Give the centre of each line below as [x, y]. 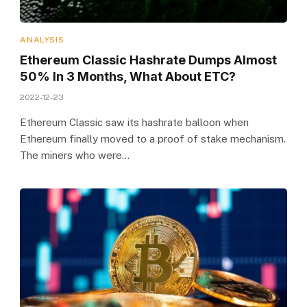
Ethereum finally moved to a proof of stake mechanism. [153, 138]
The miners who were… [75, 155]
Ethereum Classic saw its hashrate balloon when [135, 122]
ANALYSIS [42, 39]
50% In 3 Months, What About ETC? [128, 76]
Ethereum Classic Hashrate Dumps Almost [149, 60]
